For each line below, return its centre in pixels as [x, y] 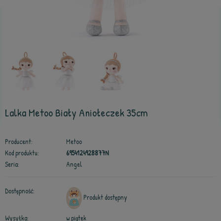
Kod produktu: [22, 153]
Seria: [12, 164]
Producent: [19, 142]
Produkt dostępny [105, 197]
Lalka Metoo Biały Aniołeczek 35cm [76, 112]
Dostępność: [20, 191]
